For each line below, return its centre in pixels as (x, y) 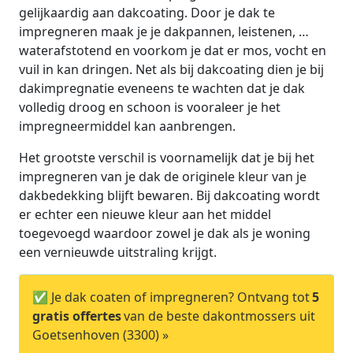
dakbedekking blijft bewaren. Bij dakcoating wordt (169, 195)
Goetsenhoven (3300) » (100, 334)
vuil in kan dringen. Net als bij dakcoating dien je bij (171, 69)
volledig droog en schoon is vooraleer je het (150, 107)
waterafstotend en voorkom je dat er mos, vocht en (173, 50)
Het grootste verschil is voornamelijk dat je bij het (167, 157)
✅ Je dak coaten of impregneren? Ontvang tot (171, 297)
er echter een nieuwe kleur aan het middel (145, 214)
